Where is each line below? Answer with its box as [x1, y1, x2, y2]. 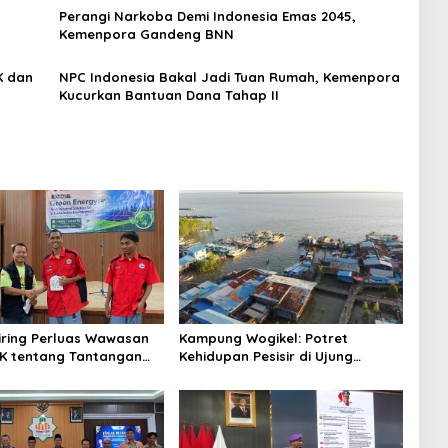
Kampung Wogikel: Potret [178, 329, 348, 346]
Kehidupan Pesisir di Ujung [178, 347, 353, 364]
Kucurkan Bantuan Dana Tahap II [58, 87, 279, 104]
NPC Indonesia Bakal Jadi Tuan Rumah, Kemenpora [58, 69, 400, 86]
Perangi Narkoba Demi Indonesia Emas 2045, [58, 8, 356, 25]
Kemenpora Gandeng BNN [58, 26, 234, 43]
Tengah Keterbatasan [178, 383, 324, 400]
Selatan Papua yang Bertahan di [178, 365, 399, 382]
